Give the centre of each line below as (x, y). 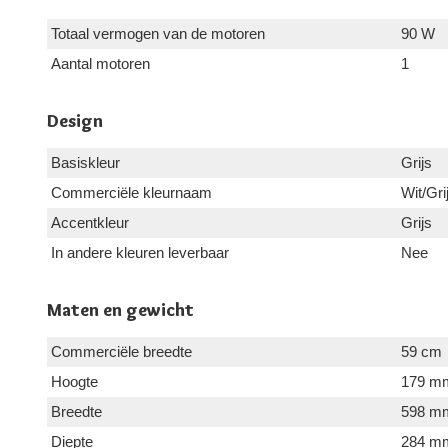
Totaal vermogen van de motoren (158, 34)
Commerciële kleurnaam (131, 193)
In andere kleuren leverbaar (140, 253)
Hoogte (74, 382)
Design (75, 121)
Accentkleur (90, 223)
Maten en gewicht (120, 310)
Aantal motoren (100, 64)
